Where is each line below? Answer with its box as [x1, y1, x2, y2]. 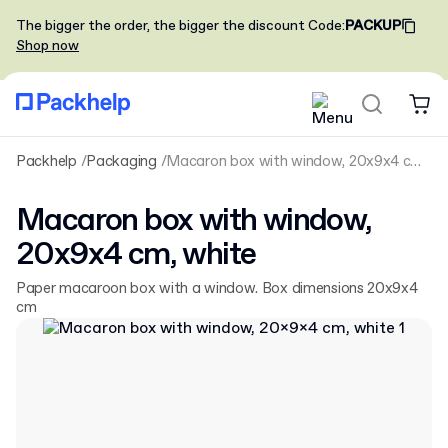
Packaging [86, 152, 157, 172]
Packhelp [16, 152, 77, 172]
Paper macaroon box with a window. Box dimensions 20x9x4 [16, 279, 418, 299]
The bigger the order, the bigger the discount [16, 17, 305, 35]
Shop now [16, 37, 79, 55]
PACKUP [345, 17, 401, 35]
